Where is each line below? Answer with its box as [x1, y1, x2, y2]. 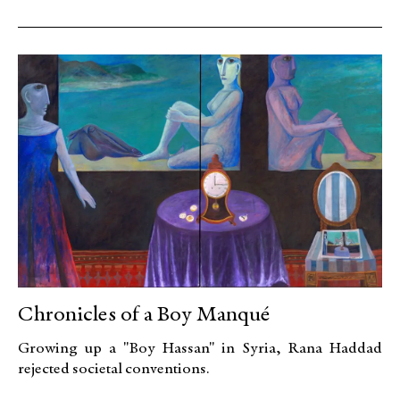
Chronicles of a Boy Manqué [18, 304, 271, 327]
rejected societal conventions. [18, 361, 210, 378]
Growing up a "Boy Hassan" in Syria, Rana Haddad [18, 340, 382, 357]
